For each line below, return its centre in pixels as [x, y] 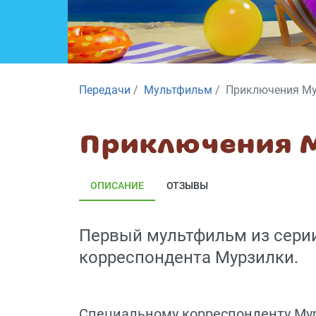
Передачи [105, 90]
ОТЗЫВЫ [187, 185]
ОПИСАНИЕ [117, 185]
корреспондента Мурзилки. [189, 257]
